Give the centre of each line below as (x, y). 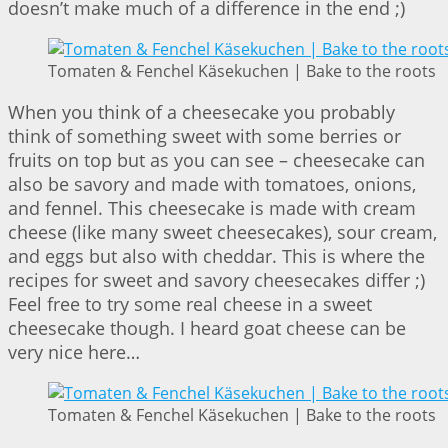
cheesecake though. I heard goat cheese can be (207, 327)
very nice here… (74, 351)
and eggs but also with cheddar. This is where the (216, 255)
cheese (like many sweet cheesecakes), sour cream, (222, 231)
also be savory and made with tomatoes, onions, (212, 183)
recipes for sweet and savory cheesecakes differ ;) (216, 279)
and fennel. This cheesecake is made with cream (212, 207)
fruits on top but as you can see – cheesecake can (216, 159)
